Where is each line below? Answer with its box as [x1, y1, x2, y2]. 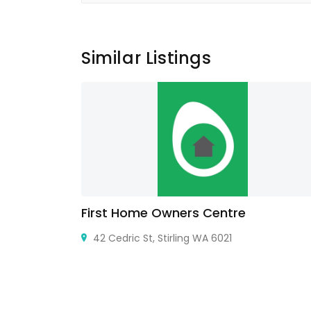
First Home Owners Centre [81, 204, 246, 221]
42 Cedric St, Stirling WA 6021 [90, 231, 232, 245]
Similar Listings [81, 47, 212, 69]
